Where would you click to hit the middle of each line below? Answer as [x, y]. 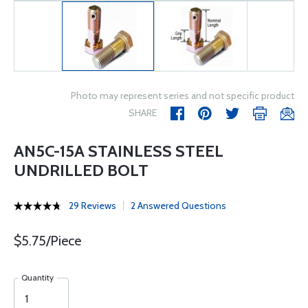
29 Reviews [92, 206]
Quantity [37, 278]
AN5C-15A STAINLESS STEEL [119, 151]
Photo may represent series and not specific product [183, 96]
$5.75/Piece [47, 241]
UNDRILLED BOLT [81, 170]
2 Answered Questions [178, 206]
